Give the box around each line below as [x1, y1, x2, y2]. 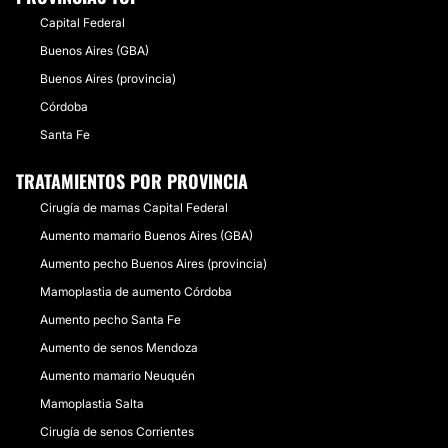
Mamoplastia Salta [40, 396, 144, 411]
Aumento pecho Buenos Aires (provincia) [40, 256, 267, 271]
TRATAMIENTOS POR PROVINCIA [16, 168, 248, 194]
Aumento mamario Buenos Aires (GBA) [40, 228, 253, 243]
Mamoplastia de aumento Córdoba [40, 284, 232, 299]
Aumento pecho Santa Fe [40, 312, 181, 327]
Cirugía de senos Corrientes [40, 424, 194, 439]
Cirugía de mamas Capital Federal [40, 200, 228, 215]
